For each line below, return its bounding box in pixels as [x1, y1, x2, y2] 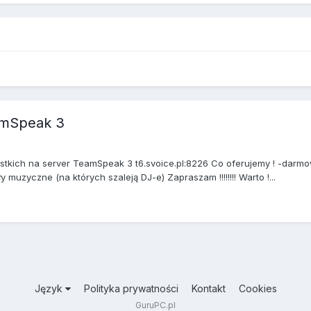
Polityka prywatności [83, 283, 178, 295]
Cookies [238, 283, 277, 295]
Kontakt [191, 283, 226, 295]
